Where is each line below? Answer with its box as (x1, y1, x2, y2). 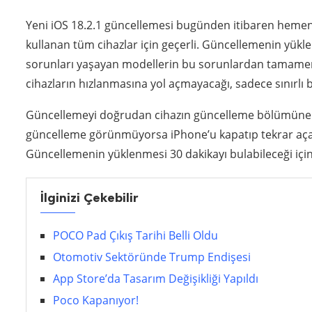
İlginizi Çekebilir (40, 190, 138, 205)
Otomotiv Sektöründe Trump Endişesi (53, 249, 251, 265)
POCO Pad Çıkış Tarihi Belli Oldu (53, 228, 218, 243)
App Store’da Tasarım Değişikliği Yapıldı (53, 271, 258, 286)
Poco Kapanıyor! (53, 292, 139, 308)
